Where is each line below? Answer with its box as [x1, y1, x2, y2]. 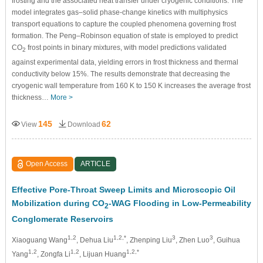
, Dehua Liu [76, 235, 113, 244]
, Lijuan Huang [79, 249, 126, 258]
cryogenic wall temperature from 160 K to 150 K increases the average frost [11, 81, 251, 90]
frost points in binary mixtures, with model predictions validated [25, 43, 227, 52]
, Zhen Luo [175, 235, 210, 244]
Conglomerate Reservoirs [11, 214, 113, 224]
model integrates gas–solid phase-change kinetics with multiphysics [11, 8, 228, 17]
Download [67, 120, 100, 129]
